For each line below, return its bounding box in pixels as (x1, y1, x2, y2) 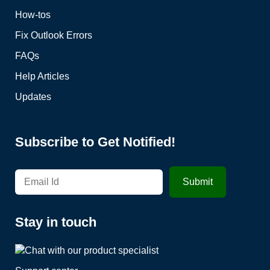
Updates (15, 92, 51, 102)
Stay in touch (15, 215, 96, 230)
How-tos (15, 10, 51, 20)
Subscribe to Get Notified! (15, 134, 175, 150)
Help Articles (15, 71, 69, 82)
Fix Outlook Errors (15, 30, 92, 41)
